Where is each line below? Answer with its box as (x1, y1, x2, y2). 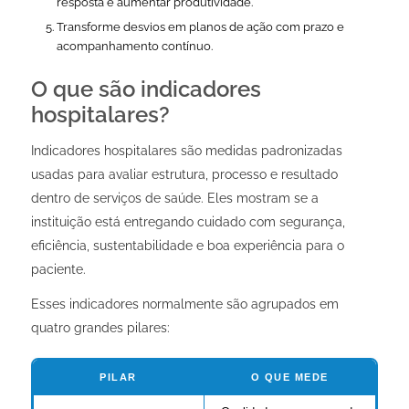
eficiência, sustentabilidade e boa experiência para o (30, 238, 344, 254)
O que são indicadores (30, 76, 261, 103)
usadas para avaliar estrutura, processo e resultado (30, 167, 338, 183)
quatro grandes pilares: (30, 320, 170, 335)
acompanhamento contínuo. (56, 39, 213, 54)
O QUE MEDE (250, 371, 329, 383)
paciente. (30, 262, 86, 278)
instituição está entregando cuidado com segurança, (30, 215, 345, 230)
